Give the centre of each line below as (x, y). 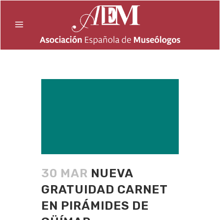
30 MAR (65, 173)
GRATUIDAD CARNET (104, 189)
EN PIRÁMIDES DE (95, 206)
